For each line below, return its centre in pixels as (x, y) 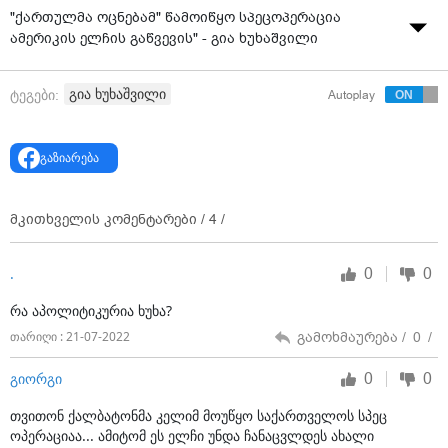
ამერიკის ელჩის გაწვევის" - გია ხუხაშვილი (164, 38)
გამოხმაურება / (353, 337)
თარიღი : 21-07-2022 (70, 337)
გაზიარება (69, 157)
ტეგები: (34, 94)
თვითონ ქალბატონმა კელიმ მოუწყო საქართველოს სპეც (198, 415)
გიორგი (36, 379)
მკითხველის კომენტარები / (109, 219)
